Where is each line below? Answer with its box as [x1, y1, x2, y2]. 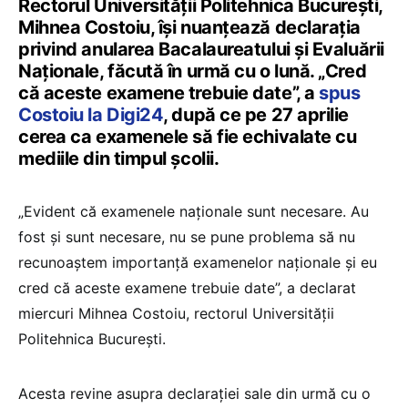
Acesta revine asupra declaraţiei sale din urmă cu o [18, 383, 371, 403]
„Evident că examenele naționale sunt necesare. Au [18, 201, 369, 220]
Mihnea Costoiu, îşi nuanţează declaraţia [18, 15, 361, 38]
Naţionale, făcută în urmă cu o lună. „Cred [18, 59, 367, 82]
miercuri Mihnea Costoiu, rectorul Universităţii [18, 303, 334, 322]
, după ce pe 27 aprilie [163, 103, 350, 126]
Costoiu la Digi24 [18, 103, 164, 126]
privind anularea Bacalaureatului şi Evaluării [18, 37, 384, 60]
